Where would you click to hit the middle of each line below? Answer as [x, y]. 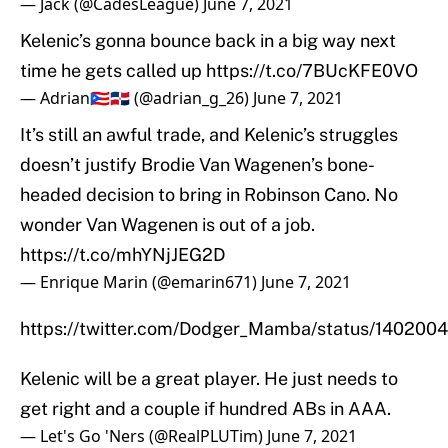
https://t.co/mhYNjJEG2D [122, 255]
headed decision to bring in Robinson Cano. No [209, 195]
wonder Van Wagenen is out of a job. [167, 225]
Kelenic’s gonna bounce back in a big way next [208, 41]
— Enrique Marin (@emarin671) [140, 282]
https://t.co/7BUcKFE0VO [312, 71]
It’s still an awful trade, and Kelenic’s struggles [209, 135]
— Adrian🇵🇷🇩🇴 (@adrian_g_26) [136, 98]
